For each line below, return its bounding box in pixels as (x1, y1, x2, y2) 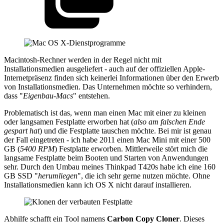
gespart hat (4, 126, 39, 135)
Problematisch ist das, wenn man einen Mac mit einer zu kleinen (4, 108, 206, 117)
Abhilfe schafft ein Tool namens (4, 214, 107, 223)
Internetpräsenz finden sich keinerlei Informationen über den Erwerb (4, 73, 219, 82)
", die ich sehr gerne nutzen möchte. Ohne (77, 171, 210, 180)
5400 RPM (20, 144, 54, 153)
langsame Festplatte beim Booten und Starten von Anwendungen (4, 153, 208, 162)
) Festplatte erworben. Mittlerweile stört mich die (54, 144, 207, 153)
